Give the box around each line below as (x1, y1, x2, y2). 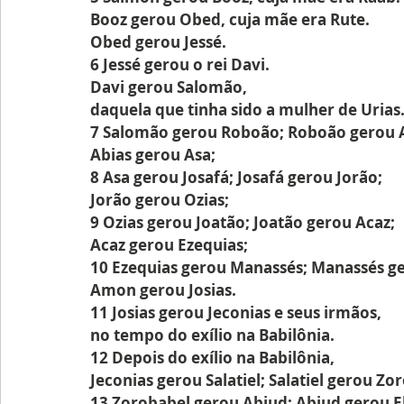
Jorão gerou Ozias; (90, 189, 229, 210)
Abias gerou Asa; (90, 144, 216, 165)
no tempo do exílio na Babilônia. (90, 325, 335, 345)
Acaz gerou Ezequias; (90, 234, 248, 255)
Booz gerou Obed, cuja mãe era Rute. (90, 9, 370, 30)
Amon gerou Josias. (90, 280, 236, 300)
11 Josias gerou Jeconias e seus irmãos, (90, 302, 381, 323)
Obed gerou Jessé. (90, 32, 226, 52)
